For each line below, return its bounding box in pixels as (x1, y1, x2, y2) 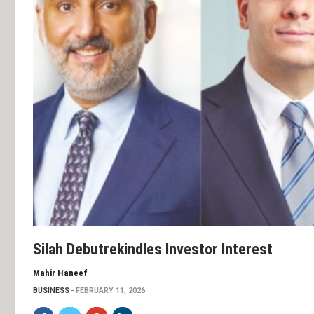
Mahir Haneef (33, 267, 88, 278)
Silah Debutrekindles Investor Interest (33, 240, 273, 258)
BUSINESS (33, 285, 69, 295)
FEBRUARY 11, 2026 (76, 285, 145, 295)
